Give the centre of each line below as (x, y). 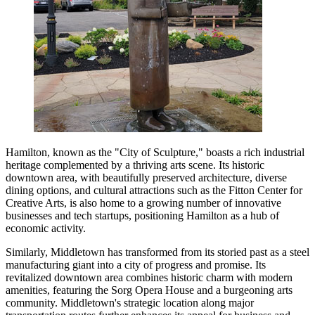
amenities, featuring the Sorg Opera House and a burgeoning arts (149, 290)
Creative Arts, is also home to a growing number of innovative (143, 202)
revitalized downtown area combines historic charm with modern (149, 277)
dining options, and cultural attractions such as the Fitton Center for (154, 190)
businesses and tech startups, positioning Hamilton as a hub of (142, 215)
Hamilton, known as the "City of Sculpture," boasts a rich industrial (155, 152)
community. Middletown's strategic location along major (130, 302)
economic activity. (46, 228)
